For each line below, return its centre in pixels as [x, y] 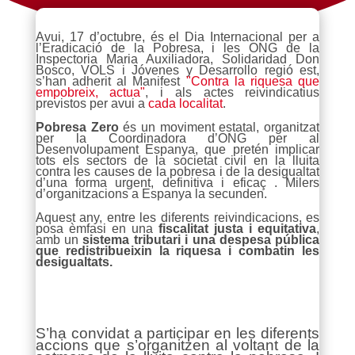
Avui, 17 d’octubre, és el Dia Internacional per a [177, 37]
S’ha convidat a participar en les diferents [177, 333]
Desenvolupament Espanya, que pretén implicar [177, 149]
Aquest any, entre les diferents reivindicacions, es [177, 218]
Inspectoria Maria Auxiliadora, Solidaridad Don [177, 59]
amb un [59, 240]
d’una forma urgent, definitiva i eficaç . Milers [177, 183]
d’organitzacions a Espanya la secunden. [151, 194]
